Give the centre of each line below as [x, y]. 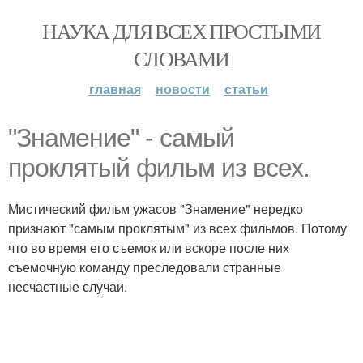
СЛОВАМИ [181, 58]
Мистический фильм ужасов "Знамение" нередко [156, 209]
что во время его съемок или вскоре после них [149, 248]
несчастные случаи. [68, 286]
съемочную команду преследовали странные [145, 267]
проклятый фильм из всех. [159, 168]
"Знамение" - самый [121, 138]
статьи [246, 89]
